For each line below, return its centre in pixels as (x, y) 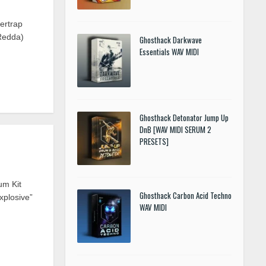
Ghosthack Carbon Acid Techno (186, 195)
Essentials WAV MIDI (169, 52)
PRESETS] (154, 141)
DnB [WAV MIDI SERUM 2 (175, 129)
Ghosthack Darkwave (171, 40)
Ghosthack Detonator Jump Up (184, 118)
